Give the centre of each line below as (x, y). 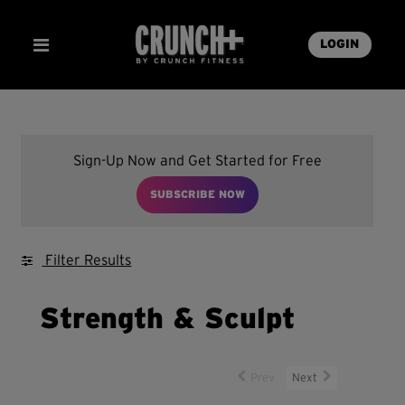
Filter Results (87, 261)
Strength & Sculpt (168, 320)
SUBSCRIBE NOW (197, 195)
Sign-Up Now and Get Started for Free (197, 161)
